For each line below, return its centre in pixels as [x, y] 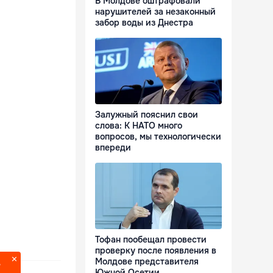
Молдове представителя [147, 262]
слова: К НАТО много [139, 126]
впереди [113, 148]
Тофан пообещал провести [151, 240]
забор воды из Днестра [144, 23]
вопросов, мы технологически [158, 137]
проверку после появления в [156, 251]
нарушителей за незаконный [155, 12]
